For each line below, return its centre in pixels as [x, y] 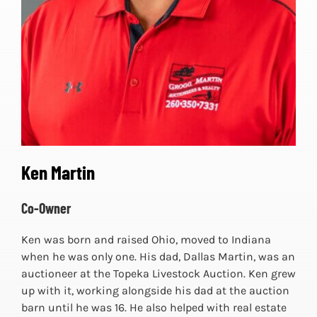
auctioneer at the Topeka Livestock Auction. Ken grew [158, 274]
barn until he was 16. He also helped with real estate [154, 308]
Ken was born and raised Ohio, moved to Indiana [146, 240]
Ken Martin [58, 172]
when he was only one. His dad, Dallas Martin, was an [158, 257]
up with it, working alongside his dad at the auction [155, 291]
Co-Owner [46, 208]
